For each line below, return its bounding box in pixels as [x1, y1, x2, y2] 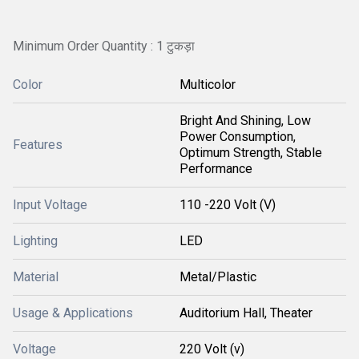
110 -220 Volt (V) [179, 197, 276, 212]
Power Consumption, [179, 129, 296, 144]
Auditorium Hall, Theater [179, 305, 313, 321]
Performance [179, 161, 252, 176]
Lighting [13, 233, 58, 248]
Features [13, 137, 63, 152]
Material [13, 269, 58, 284]
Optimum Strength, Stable [179, 145, 322, 160]
